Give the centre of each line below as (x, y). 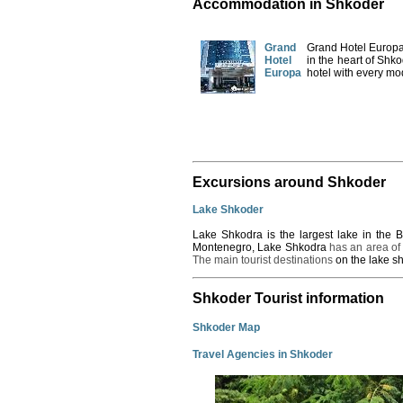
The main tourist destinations (264, 260)
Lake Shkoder (228, 209)
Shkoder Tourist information (288, 299)
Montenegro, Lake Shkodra (261, 247)
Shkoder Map (226, 328)
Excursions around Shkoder (289, 182)
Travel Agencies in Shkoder (263, 355)
